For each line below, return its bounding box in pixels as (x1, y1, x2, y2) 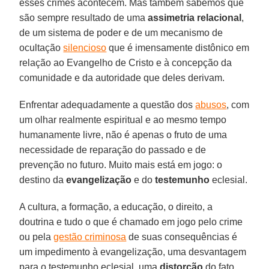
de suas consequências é (126, 231, 238, 242)
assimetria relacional (148, 12, 242, 23)
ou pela (19, 231, 54, 242)
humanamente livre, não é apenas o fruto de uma (19, 129, 228, 140)
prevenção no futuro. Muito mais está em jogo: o (19, 159, 223, 170)
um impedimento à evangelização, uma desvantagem (19, 246, 247, 257)
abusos (195, 99, 227, 110)
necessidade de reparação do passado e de (19, 144, 207, 155)
